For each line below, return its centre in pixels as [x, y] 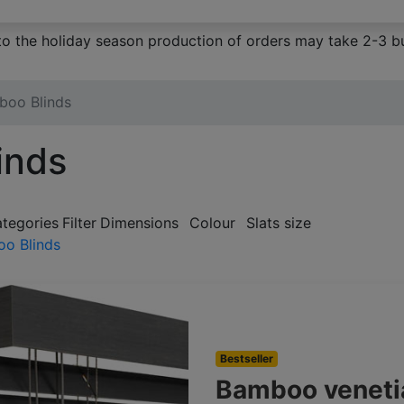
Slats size [279, 223]
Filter [79, 223]
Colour [212, 223]
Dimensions [139, 223]
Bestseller [246, 359]
